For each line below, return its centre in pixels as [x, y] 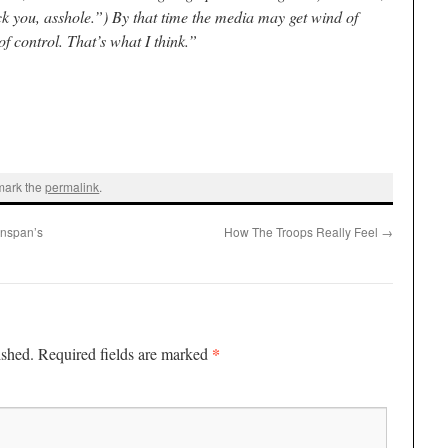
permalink [72, 187]
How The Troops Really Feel [302, 231]
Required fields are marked [125, 353]
